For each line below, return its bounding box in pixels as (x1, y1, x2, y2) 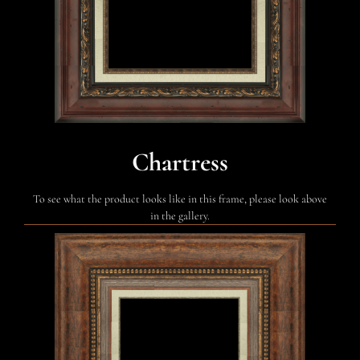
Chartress (132, 145, 228, 178)
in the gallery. (150, 208, 210, 223)
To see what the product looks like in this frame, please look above (33, 191, 327, 206)
